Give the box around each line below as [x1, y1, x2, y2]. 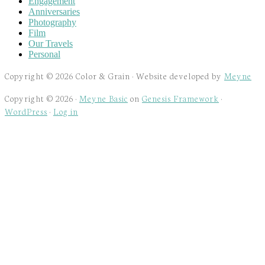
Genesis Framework [142, 92, 219, 104]
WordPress [5, 105, 47, 117]
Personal [28, 49, 60, 59]
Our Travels [28, 38, 73, 49]
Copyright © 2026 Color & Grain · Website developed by [5, 69, 224, 82]
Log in [53, 105, 78, 117]
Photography [28, 17, 76, 27]
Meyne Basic [79, 92, 128, 104]
